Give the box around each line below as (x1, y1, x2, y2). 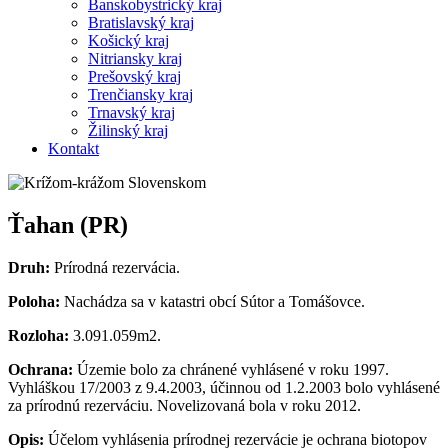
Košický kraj (88, 31, 169, 49)
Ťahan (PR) (8, 211, 128, 238)
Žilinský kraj (88, 121, 168, 139)
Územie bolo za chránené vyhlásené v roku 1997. (73, 360, 389, 378)
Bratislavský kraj (88, 13, 194, 31)
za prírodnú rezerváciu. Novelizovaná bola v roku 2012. (8, 396, 361, 414)
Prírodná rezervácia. (50, 258, 180, 276)
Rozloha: (8, 326, 69, 344)
